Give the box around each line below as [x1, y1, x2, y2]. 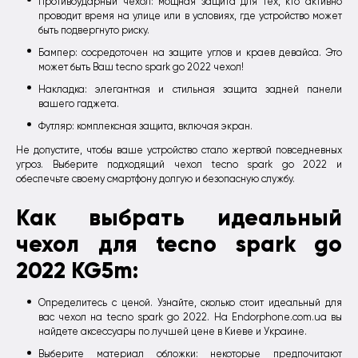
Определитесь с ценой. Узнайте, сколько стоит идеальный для [38, 297, 342, 309]
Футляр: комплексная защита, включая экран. [38, 120, 253, 132]
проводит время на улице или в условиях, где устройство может [38, 10, 342, 22]
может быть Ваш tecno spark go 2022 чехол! [38, 61, 244, 73]
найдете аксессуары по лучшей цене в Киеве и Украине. [38, 326, 307, 338]
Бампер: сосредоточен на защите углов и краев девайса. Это [38, 46, 342, 58]
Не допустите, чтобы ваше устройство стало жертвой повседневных [16, 144, 342, 156]
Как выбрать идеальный [16, 204, 342, 233]
